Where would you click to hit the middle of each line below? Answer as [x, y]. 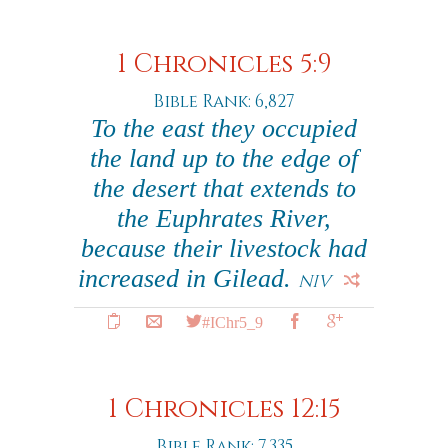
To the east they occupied [224, 128]
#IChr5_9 [232, 321]
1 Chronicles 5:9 [224, 64]
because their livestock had [224, 248]
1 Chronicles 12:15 [224, 409]
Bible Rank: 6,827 [224, 101]
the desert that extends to [224, 188]
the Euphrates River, [224, 218]
